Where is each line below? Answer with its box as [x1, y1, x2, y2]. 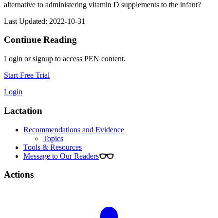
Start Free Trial [4, 71, 50, 80]
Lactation [4, 105, 42, 116]
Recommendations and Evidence [23, 125, 124, 134]
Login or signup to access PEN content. [4, 54, 126, 63]
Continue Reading [4, 35, 77, 45]
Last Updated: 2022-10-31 [4, 17, 85, 25]
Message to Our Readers [23, 151, 99, 160]
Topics [43, 134, 63, 143]
